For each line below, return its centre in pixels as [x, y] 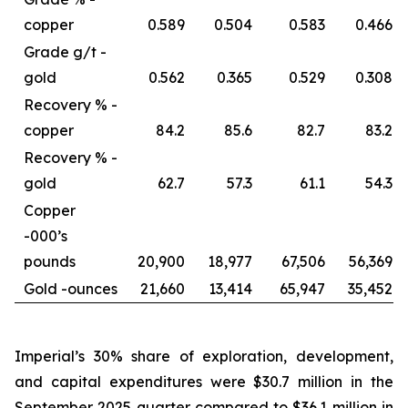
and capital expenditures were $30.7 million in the [204, 382]
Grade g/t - [65, 52]
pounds [50, 261]
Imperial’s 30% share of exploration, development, [204, 356]
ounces [92, 289]
